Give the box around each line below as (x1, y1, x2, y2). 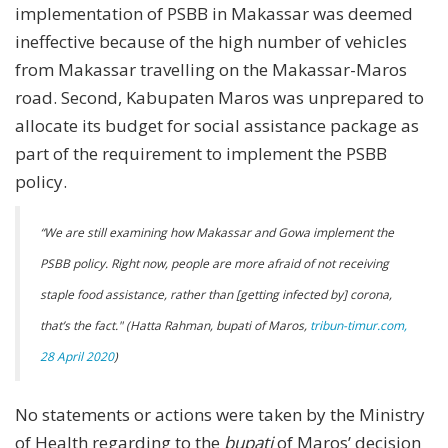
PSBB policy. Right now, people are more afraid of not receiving (40, 254, 389, 272)
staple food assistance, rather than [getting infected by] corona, (40, 285, 392, 303)
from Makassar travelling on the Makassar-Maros (15, 57, 407, 81)
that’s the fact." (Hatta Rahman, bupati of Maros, (40, 316, 310, 334)
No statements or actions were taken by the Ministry (15, 402, 425, 426)
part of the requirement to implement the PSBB (15, 141, 387, 165)
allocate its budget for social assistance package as (15, 113, 419, 137)
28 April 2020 (40, 347, 114, 365)
